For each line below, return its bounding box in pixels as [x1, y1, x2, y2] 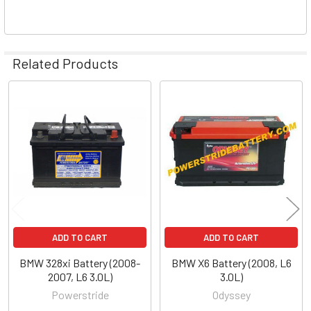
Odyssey [212, 287, 251, 301]
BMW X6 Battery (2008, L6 [171, 255, 292, 269]
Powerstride [51, 287, 109, 301]
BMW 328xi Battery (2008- [19, 255, 140, 269]
